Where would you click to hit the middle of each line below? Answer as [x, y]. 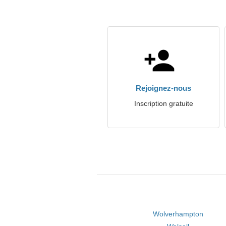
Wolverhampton [178, 214]
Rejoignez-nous [163, 88]
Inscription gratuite [163, 103]
